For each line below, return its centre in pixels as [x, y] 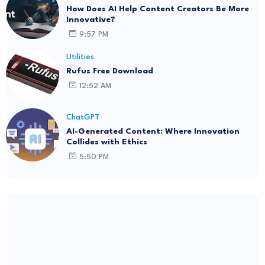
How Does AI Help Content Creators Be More [158, 9]
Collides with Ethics [107, 142]
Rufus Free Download [110, 71]
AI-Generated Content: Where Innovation [153, 132]
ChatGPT [83, 118]
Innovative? [91, 20]
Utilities [80, 57]
